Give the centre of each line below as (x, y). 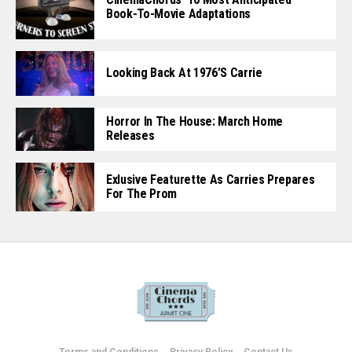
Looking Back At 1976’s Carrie (184, 73)
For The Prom (142, 194)
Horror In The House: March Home (195, 122)
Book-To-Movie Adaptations (178, 14)
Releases (130, 136)
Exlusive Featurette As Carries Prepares (211, 180)
